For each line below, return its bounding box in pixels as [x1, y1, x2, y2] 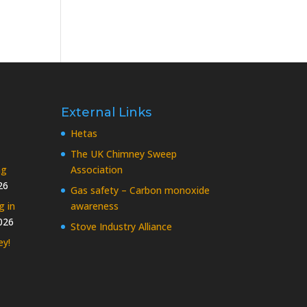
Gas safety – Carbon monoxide [71, 184, 210, 197]
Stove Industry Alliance [71, 220, 173, 234]
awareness [71, 199, 119, 213]
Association [71, 163, 123, 177]
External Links [61, 105, 152, 121]
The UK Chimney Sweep [71, 147, 177, 161]
